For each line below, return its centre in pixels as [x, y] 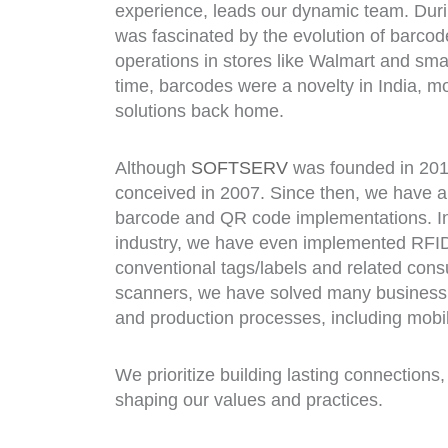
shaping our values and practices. [249, 400]
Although [153, 168]
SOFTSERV [242, 168]
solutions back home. [199, 111]
